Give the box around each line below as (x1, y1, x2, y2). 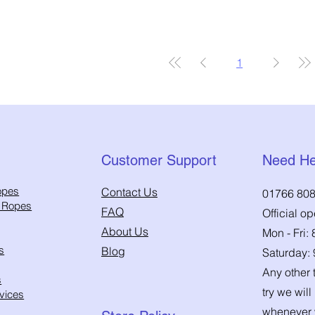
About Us (101, 224, 148, 239)
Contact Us (101, 185, 157, 200)
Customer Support (101, 152, 217, 169)
